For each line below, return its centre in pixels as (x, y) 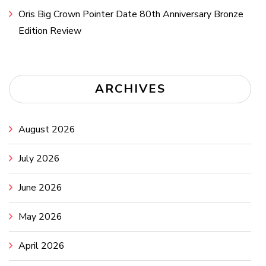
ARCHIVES (130, 88)
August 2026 (47, 129)
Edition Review (50, 31)
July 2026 (39, 158)
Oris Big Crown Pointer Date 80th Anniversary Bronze (131, 14)
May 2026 (40, 216)
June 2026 (40, 187)
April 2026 (42, 246)
